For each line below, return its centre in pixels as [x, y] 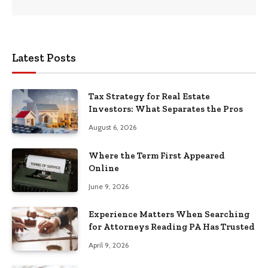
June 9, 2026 [109, 186]
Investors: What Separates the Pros [166, 109]
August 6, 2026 [112, 127]
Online [104, 168]
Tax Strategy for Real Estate [149, 97]
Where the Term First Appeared [157, 155]
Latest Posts [44, 58]
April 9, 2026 [109, 245]
